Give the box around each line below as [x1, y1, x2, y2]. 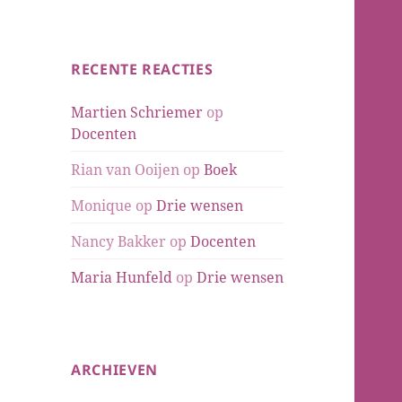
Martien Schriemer [71, 101, 204, 122]
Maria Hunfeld [71, 267, 173, 287]
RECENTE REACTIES [71, 58, 214, 79]
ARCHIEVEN [71, 359, 158, 380]
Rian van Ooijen [71, 159, 180, 179]
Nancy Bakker [71, 231, 167, 251]
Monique [71, 195, 133, 215]
